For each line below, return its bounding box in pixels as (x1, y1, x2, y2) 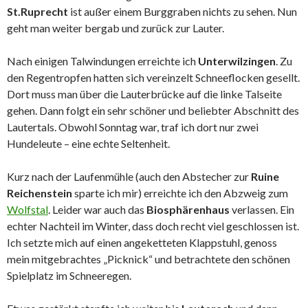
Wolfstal (7, 203, 48, 216)
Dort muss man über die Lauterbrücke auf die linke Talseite (7, 87, 282, 100)
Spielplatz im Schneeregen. (7, 269, 131, 282)
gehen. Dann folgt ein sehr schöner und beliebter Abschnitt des (7, 104, 299, 117)
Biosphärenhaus (146, 203, 230, 216)
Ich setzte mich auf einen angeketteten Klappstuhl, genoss (7, 236, 277, 249)
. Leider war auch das (48, 203, 146, 216)
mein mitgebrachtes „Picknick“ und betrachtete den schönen (7, 252, 290, 265)
